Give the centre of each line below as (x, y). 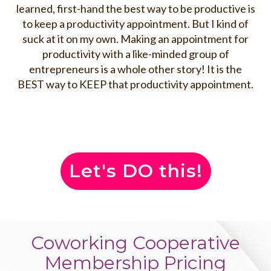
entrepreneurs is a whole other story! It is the (135, 69)
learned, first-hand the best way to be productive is (135, 9)
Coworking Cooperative (135, 243)
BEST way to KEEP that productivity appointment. (135, 84)
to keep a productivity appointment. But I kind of (135, 24)
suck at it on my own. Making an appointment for (135, 39)
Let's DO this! (135, 171)
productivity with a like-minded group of (135, 54)
